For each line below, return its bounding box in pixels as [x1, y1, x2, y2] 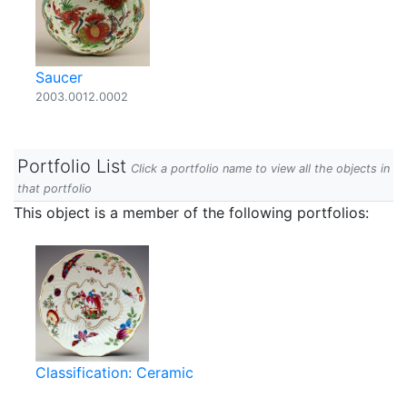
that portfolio [17, 182, 92, 195]
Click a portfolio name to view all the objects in [131, 162, 390, 175]
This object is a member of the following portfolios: [14, 203, 369, 222]
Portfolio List [17, 155, 126, 177]
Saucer [35, 68, 83, 86]
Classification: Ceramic [35, 363, 194, 382]
